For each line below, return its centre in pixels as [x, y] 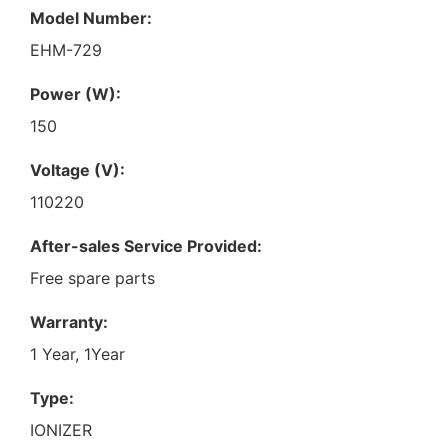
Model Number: [91, 17]
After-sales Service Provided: [146, 245]
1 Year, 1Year [77, 353]
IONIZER [61, 429]
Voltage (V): [77, 169]
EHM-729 [66, 49]
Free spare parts [92, 277]
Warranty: [69, 321]
